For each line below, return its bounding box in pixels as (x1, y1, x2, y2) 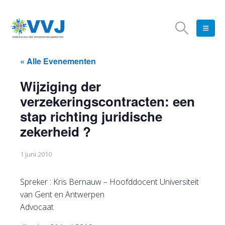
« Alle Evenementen (20, 55, 96, 67)
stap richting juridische (20, 107, 162, 126)
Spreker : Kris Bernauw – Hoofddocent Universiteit (20, 176, 199, 187)
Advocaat (20, 201, 54, 212)
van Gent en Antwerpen (20, 189, 104, 200)
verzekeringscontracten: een (20, 92, 195, 110)
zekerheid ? (20, 122, 91, 141)
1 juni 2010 (20, 150, 52, 159)
